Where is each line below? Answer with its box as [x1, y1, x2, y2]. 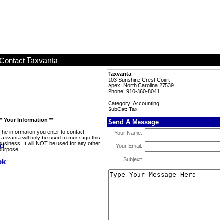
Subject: [123, 156, 142, 162]
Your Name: [114, 130, 142, 136]
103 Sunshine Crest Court [108, 77, 170, 82]
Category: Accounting [108, 100, 159, 106]
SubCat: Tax [108, 106, 137, 112]
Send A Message [108, 118, 159, 126]
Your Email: [116, 143, 142, 149]
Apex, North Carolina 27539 [108, 82, 174, 88]
